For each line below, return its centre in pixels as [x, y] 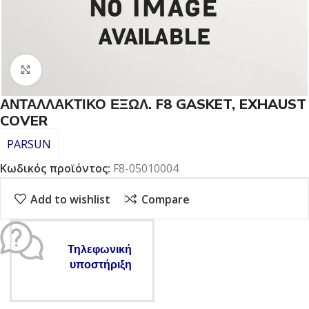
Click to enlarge [80, 70]
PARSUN [29, 144]
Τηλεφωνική [100, 250]
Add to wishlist [71, 199]
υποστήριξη [101, 265]
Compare [165, 199]
